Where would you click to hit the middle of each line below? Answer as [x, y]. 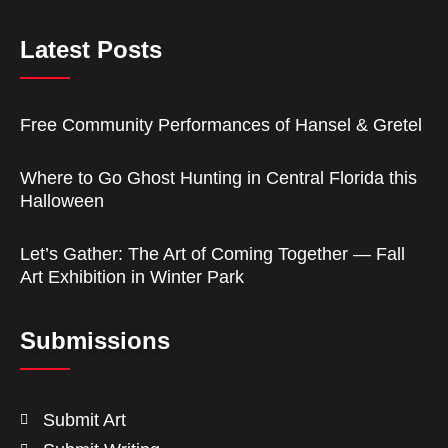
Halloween [62, 201]
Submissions [95, 341]
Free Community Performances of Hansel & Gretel [221, 125]
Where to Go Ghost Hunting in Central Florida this [218, 178]
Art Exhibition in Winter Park [132, 277]
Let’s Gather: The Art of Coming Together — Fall [212, 254]
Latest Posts [91, 50]
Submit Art [84, 420]
